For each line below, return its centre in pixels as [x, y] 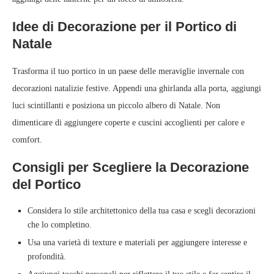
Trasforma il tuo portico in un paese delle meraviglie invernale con [128, 72]
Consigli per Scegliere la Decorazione [131, 168]
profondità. [47, 257]
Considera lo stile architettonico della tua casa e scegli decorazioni [142, 211]
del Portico [46, 185]
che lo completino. [60, 225]
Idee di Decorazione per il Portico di [124, 27]
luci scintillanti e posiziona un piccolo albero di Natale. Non [116, 106]
